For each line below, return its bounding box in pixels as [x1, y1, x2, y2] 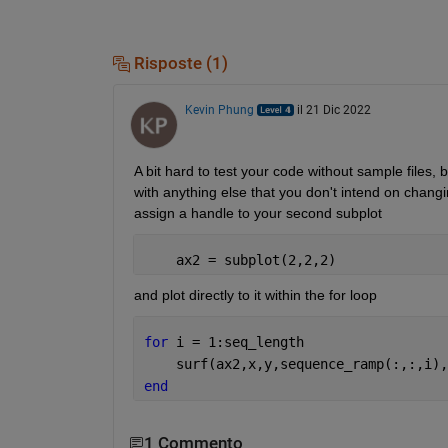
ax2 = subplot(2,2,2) [143, 252, 336, 269]
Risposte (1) [129, 53, 228, 73]
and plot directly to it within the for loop [133, 287, 377, 304]
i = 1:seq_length [175, 334, 304, 351]
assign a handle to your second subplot [133, 205, 382, 222]
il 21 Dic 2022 [296, 103, 371, 118]
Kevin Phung [184, 103, 254, 118]
